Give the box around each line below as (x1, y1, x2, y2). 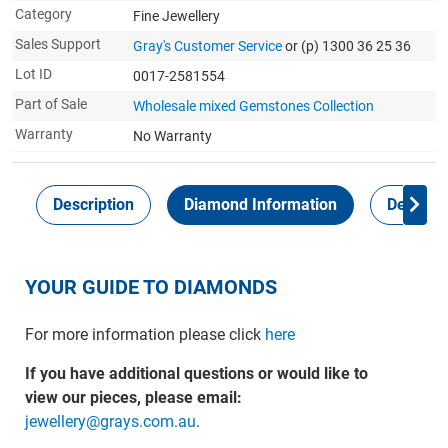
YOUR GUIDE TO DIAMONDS (24, 275, 277, 299)
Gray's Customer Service (133, 38, 282, 54)
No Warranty (133, 128, 212, 144)
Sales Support (15, 36, 101, 52)
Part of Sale (15, 96, 87, 112)
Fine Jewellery (133, 8, 220, 24)
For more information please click (24, 325, 265, 344)
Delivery (387, 195, 445, 214)
